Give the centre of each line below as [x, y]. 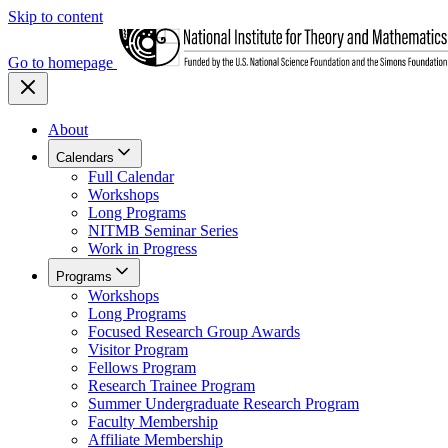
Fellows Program [142, 367]
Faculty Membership [153, 421]
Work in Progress [142, 248]
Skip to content [55, 16]
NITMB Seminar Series [163, 230]
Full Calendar [131, 176]
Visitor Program [138, 349]
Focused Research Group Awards [194, 331]
